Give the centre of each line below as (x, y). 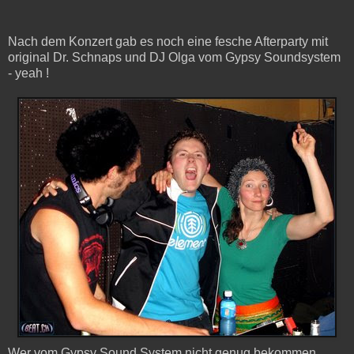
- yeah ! (28, 73)
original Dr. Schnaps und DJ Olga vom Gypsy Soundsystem (174, 57)
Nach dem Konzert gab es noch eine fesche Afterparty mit (168, 41)
